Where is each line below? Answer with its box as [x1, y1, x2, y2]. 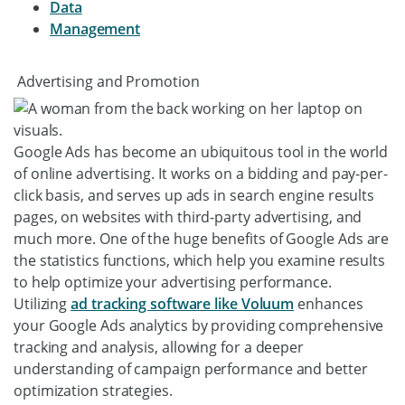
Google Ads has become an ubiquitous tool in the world [14, 141, 389, 162]
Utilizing [14, 293, 71, 314]
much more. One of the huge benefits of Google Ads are [14, 228, 390, 249]
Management [50, 18, 141, 39]
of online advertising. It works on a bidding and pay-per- [14, 163, 388, 184]
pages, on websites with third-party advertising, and [14, 206, 363, 227]
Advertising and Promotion [14, 71, 200, 91]
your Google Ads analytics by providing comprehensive [14, 315, 384, 335]
